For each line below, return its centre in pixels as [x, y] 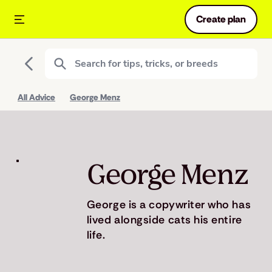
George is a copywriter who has [169, 205]
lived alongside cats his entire [164, 220]
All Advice [36, 97]
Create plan [221, 19]
